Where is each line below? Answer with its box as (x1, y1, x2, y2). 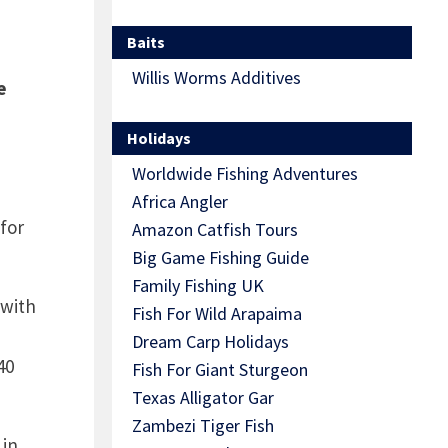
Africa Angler (132, 190, 228, 214)
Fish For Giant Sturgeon (132, 358, 308, 382)
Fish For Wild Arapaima (132, 302, 302, 326)
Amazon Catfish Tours (132, 218, 298, 242)
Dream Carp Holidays (132, 330, 289, 354)
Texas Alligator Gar (132, 386, 274, 410)
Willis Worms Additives (132, 66, 301, 90)
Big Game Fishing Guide (132, 246, 309, 270)
